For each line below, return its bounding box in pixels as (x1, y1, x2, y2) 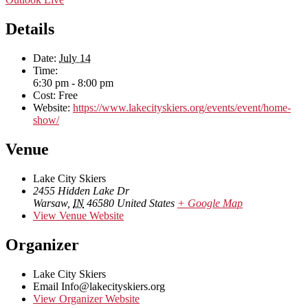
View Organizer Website (33, 292, 140, 305)
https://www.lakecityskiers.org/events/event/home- (73, 102, 291, 114)
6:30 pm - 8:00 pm (33, 77, 113, 89)
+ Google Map (177, 197, 243, 209)
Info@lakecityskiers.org (61, 280, 165, 292)
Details (5, 20, 54, 38)
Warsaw (33, 197, 67, 209)
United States (117, 197, 175, 209)
